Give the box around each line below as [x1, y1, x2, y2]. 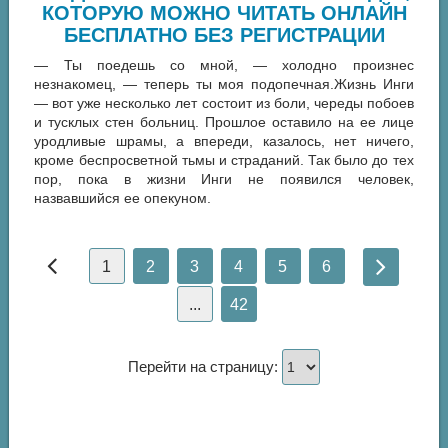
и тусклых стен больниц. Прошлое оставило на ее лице [34, 114, 414, 130]
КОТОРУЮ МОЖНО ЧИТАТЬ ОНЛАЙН [41, 2, 407, 24]
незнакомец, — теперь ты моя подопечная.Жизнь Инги [34, 76, 414, 92]
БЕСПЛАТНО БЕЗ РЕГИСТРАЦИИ [63, 24, 385, 46]
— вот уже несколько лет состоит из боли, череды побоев [34, 95, 414, 111]
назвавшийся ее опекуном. [34, 190, 212, 206]
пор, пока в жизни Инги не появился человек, [34, 171, 414, 187]
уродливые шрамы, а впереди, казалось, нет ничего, [34, 133, 414, 149]
